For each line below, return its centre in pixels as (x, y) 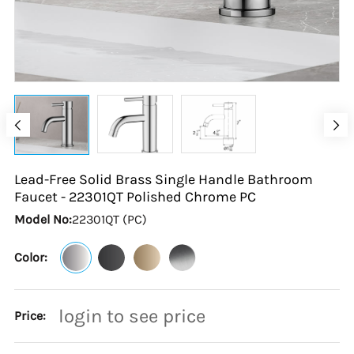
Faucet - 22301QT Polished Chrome (126, 197)
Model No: (43, 220)
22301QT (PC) (109, 220)
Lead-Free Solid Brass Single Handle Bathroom (163, 180)
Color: (30, 258)
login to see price (132, 316)
